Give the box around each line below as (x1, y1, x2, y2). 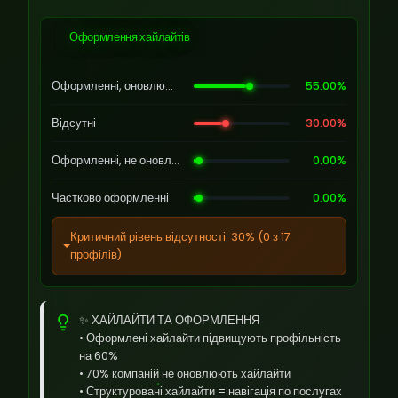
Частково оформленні (52, 189, 169, 205)
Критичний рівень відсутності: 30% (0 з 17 (70, 229, 291, 244)
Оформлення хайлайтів (69, 29, 190, 44)
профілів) (70, 247, 122, 262)
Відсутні (52, 115, 96, 131)
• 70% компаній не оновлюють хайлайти (79, 366, 291, 381)
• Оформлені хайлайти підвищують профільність (79, 330, 341, 346)
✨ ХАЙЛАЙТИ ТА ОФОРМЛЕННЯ (79, 313, 259, 328)
